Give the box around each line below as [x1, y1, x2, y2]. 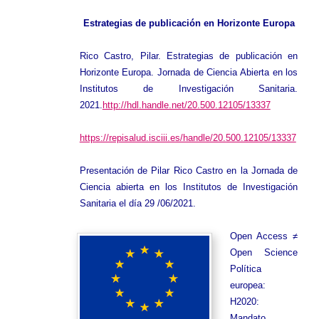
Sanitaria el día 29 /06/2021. [79, 198, 196, 209]
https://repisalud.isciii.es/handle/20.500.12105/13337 [79, 132, 296, 144]
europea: [230, 280, 266, 291]
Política [230, 263, 262, 275]
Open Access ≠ [230, 231, 298, 242]
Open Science [230, 247, 298, 258]
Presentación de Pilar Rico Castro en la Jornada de [79, 165, 298, 177]
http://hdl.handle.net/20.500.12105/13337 [102, 100, 271, 111]
